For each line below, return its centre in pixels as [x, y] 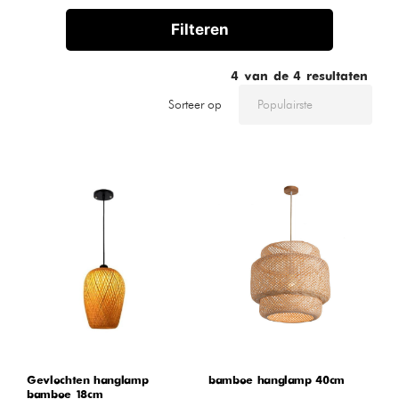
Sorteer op [195, 104]
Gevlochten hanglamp [88, 380]
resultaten [334, 76]
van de [264, 76]
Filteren [199, 29]
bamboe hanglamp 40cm [277, 380]
